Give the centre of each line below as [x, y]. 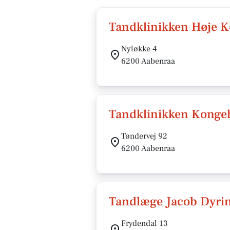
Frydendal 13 [145, 223]
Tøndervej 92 [144, 136]
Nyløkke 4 [139, 49]
